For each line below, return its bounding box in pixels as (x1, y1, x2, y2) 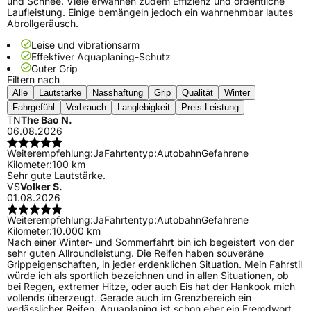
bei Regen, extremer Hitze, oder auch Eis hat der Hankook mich (7, 280, 295, 293)
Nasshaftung (92, 87, 143, 99)
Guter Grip (31, 62, 78, 75)
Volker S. (20, 180, 62, 193)
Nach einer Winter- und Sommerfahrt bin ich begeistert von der (7, 236, 294, 249)
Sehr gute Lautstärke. (7, 169, 106, 182)
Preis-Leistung (181, 102, 239, 113)
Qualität (182, 87, 213, 99)
